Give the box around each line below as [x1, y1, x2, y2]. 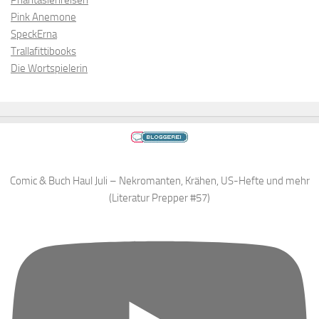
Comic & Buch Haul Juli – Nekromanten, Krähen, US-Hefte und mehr [9, 174, 310, 188]
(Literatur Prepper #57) [109, 192, 210, 205]
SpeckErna [11, 28, 57, 41]
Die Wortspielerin [11, 62, 88, 75]
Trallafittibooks [11, 45, 76, 58]
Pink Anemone [11, 11, 76, 24]
